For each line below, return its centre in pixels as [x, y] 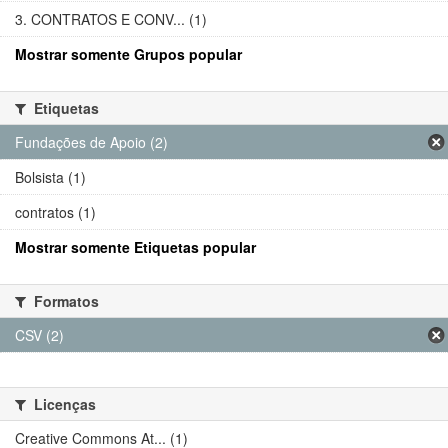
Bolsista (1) [50, 177]
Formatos [64, 301]
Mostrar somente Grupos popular [128, 54]
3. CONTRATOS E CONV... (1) [111, 19]
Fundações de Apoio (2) [91, 142]
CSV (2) [39, 335]
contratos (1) [55, 212]
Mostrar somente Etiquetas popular [135, 247]
